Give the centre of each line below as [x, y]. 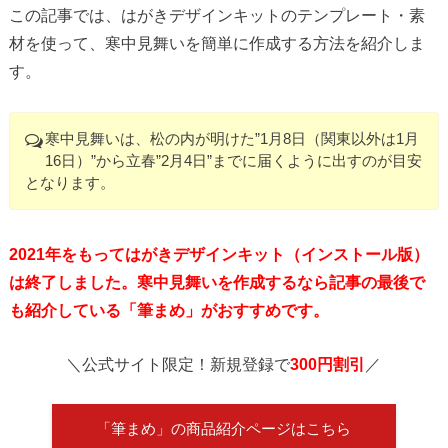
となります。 [69, 182]
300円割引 [328, 363]
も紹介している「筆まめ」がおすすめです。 [168, 309]
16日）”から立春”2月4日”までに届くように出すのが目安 [233, 160]
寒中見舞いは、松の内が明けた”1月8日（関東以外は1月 [231, 138]
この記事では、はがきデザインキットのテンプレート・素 [216, 15]
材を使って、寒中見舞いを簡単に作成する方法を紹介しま [216, 43]
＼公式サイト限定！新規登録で [178, 363]
